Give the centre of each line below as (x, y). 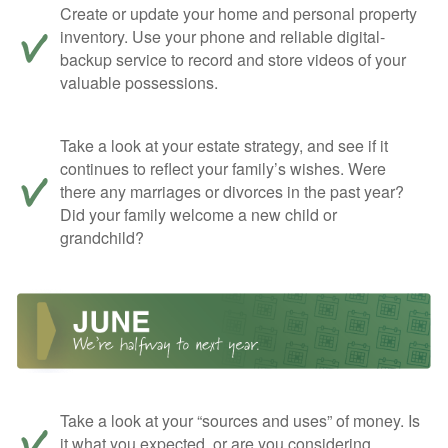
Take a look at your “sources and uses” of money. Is (240, 420)
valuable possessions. (139, 82)
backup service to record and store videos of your (233, 59)
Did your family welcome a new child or (198, 214)
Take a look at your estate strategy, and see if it (224, 145)
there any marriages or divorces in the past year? (232, 191)
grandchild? (102, 237)
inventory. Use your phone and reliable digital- (222, 36)
